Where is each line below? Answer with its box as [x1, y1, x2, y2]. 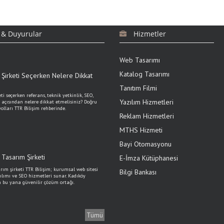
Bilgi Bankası [119, 167, 156, 176]
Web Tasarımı [119, 55, 160, 64]
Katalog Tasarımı [119, 69, 169, 78]
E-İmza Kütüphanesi [119, 153, 178, 162]
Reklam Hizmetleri [119, 111, 174, 120]
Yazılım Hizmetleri [119, 97, 173, 106]
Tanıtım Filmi [119, 83, 157, 92]
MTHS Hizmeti [119, 125, 162, 134]
